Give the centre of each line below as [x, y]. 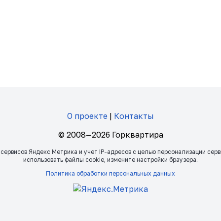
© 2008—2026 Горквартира [110, 134]
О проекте [87, 116]
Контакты [134, 116]
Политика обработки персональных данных [110, 173]
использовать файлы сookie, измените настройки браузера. [110, 159]
